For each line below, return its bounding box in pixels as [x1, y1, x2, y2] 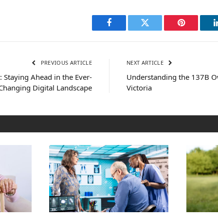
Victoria [127, 82, 152, 92]
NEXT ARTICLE [127, 58, 165, 66]
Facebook [108, 25, 143, 35]
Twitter [144, 25, 170, 35]
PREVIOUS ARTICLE [39, 58, 92, 66]
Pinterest [180, 25, 211, 35]
